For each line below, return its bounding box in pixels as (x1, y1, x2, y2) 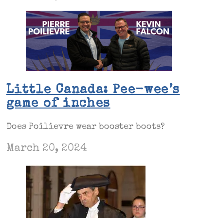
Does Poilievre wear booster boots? (6, 122, 164, 131)
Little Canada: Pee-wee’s (6, 84, 180, 97)
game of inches (6, 97, 110, 110)
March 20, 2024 (6, 143, 87, 154)
